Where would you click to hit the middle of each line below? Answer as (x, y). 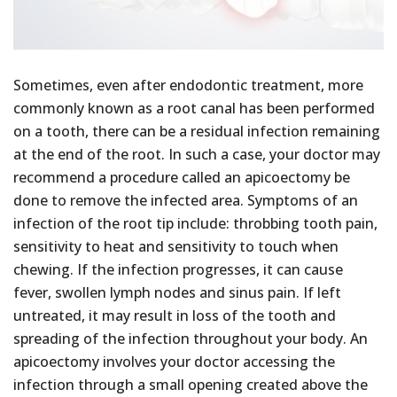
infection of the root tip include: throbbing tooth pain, (195, 223)
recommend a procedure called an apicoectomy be (182, 177)
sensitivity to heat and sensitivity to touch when (176, 246)
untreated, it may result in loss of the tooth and (175, 315)
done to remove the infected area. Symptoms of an (186, 200)
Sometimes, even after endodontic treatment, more (188, 85)
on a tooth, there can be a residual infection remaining (197, 131)
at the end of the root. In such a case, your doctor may (197, 154)
